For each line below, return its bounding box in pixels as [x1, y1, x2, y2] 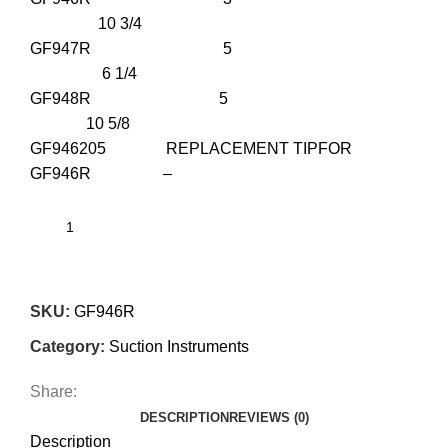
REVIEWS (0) [228, 410, 309, 426]
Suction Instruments [109, 338, 249, 356]
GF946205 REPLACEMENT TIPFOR [30, 140, 352, 158]
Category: [30, 338, 105, 356]
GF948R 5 [30, 90, 416, 108]
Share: [30, 383, 77, 401]
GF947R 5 [30, 40, 412, 58]
